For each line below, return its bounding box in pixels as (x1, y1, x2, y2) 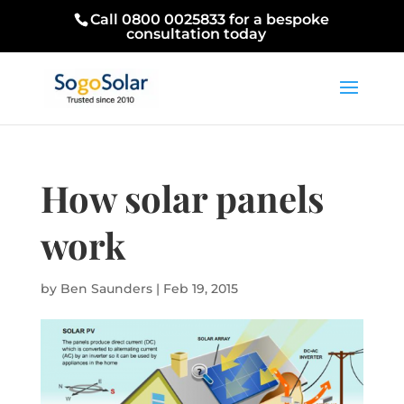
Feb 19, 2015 (162, 280, 238, 297)
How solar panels (40, 174, 324, 222)
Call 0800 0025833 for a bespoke (90, 11, 330, 28)
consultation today (125, 25, 266, 42)
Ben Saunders (60, 280, 152, 297)
